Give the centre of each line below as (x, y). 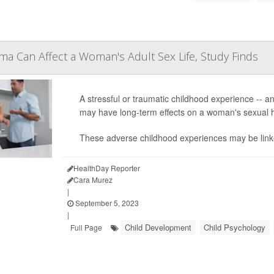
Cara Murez (93, 180)
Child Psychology (234, 227)
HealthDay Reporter (106, 168)
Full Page (86, 227)
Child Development (158, 227)
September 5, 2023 (106, 203)
